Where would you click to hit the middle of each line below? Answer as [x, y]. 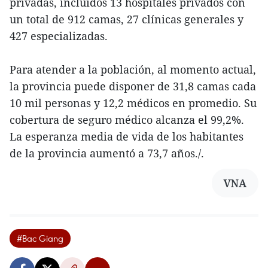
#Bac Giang [40, 238]
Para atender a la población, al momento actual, [133, 70]
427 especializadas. [59, 36]
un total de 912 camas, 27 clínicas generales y [127, 19]
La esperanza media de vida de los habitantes [127, 137]
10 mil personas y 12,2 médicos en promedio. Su [133, 103]
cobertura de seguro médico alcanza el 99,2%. [127, 120]
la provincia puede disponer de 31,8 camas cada [133, 86]
